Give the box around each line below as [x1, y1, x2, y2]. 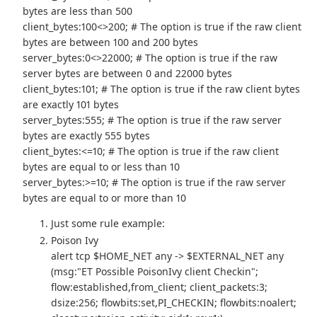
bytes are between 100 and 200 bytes [23, 35, 199, 49]
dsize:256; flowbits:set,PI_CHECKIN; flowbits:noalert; [51, 295, 297, 309]
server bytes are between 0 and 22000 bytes [23, 66, 233, 80]
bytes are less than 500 [23, 4, 133, 18]
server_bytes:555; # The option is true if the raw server [23, 113, 282, 127]
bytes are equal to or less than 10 [23, 159, 180, 173]
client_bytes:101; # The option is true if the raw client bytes [23, 81, 301, 96]
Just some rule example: [51, 216, 166, 230]
